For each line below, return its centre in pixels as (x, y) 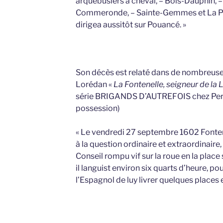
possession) (98, 109)
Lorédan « (94, 85)
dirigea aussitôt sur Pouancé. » (131, 25)
